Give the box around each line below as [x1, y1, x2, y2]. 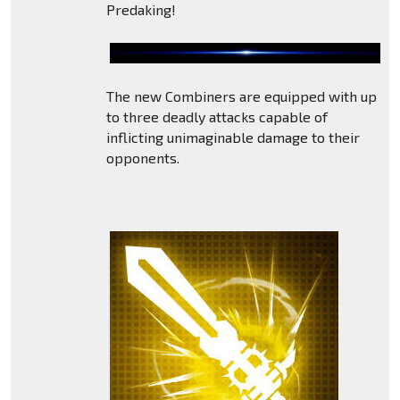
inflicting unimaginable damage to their [105, 129, 360, 146]
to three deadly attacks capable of [105, 108, 328, 126]
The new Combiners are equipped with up [105, 87, 377, 105]
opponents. [105, 149, 179, 167]
